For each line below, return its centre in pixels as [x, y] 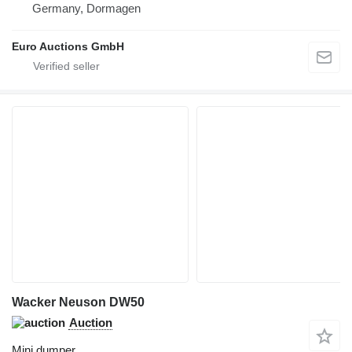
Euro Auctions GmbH [68, 47]
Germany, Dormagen [86, 9]
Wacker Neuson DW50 [78, 302]
